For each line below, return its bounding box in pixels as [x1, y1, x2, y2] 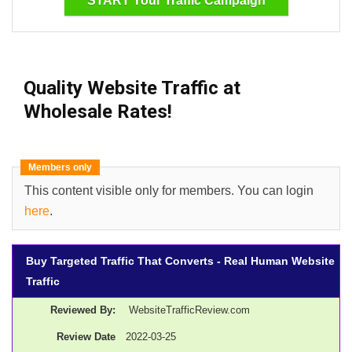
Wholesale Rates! [24, 100, 172, 123]
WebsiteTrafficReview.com [128, 304, 250, 317]
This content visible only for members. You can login [24, 183, 313, 197]
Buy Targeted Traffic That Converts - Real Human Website [25, 254, 335, 267]
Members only [28, 161, 92, 173]
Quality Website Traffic [24, 76, 218, 99]
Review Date [56, 331, 115, 343]
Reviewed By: [49, 304, 115, 317]
